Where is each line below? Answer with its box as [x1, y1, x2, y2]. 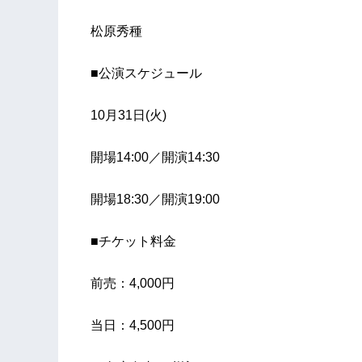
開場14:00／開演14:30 [90, 150, 220, 165]
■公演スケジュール [90, 66, 202, 81]
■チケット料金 [90, 234, 176, 249]
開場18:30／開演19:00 [90, 192, 220, 207]
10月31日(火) [90, 108, 166, 123]
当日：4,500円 [90, 318, 175, 333]
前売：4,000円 [90, 276, 175, 291]
